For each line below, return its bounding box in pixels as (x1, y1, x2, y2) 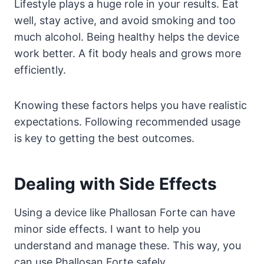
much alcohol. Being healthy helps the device (14, 30, 239, 43)
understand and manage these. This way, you (14, 239, 241, 252)
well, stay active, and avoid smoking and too (14, 14, 236, 27)
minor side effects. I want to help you (14, 222, 200, 235)
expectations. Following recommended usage (14, 115, 240, 128)
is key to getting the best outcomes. (14, 131, 194, 144)
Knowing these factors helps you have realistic (14, 98, 247, 111)
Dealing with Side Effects (14, 173, 217, 194)
